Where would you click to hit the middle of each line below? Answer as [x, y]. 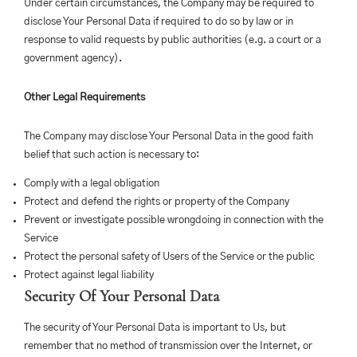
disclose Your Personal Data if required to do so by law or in [159, 22]
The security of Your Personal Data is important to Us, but [155, 328]
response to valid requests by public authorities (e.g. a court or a [173, 40]
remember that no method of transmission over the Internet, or [168, 346]
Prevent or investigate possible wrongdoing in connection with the [174, 220]
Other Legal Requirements [84, 98]
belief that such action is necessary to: [112, 155]
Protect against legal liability [89, 275]
